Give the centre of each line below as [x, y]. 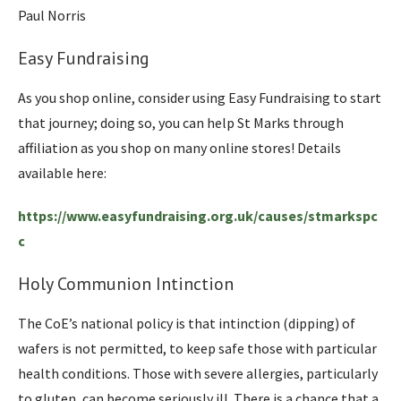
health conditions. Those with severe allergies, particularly [198, 373]
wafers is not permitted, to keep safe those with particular [197, 348]
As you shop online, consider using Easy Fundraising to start [200, 97]
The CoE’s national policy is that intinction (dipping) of [187, 323]
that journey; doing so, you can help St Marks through [181, 122]
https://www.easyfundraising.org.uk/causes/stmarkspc [198, 215]
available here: [62, 172]
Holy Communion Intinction [126, 283]
